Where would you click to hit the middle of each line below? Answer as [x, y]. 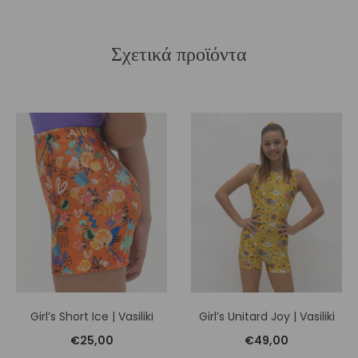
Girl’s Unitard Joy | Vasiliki [267, 317]
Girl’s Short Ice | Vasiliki [91, 317]
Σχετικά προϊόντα [179, 54]
